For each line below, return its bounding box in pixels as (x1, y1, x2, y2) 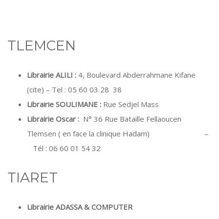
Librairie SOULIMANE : (27, 99, 103, 109)
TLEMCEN (7, 37, 76, 54)
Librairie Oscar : (27, 114, 79, 124)
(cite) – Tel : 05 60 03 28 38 (27, 85, 122, 94)
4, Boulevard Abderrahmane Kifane (78, 70, 196, 80)
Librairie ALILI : (27, 70, 78, 80)
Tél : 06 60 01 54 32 (27, 143, 101, 153)
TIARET (7, 169, 58, 186)
